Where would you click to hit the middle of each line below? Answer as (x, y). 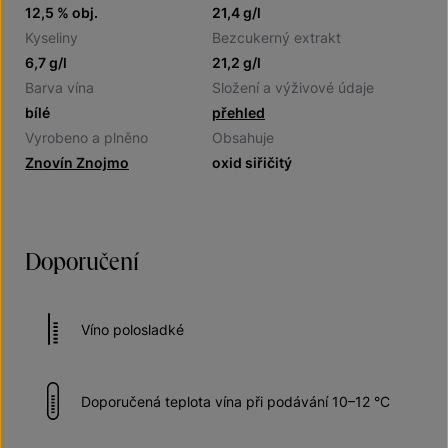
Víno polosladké (132, 329)
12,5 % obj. (61, 12)
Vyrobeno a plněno (86, 137)
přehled (238, 112)
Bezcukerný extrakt (276, 37)
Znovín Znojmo (77, 162)
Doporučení (82, 261)
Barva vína (59, 87)
